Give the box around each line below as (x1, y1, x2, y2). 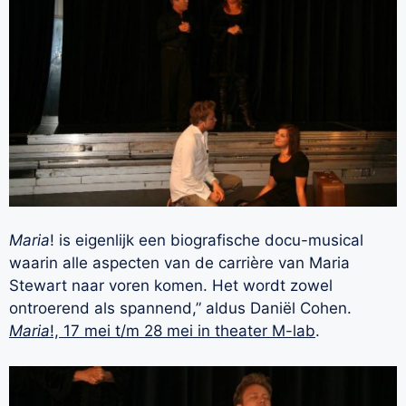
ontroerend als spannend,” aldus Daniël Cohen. (9, 299, 352, 318)
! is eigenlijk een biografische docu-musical (50, 231, 363, 250)
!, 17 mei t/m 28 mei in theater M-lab (50, 322, 315, 341)
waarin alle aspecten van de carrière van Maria (9, 254, 350, 273)
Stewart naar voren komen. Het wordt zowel (9, 276, 333, 295)
